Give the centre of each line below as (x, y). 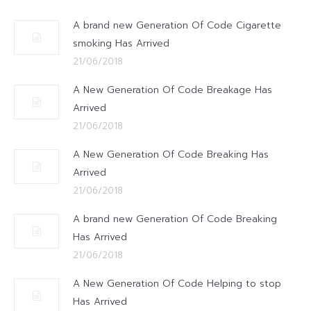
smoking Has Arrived (121, 43)
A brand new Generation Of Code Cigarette (177, 25)
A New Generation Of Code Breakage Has (173, 90)
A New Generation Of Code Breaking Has (171, 154)
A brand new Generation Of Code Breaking (175, 219)
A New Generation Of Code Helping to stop (177, 284)
